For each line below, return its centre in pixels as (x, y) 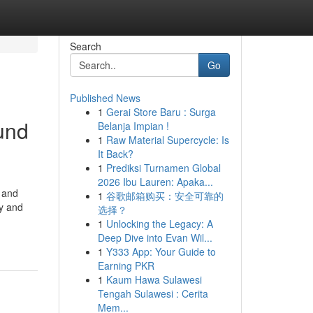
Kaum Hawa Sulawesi (154, 279)
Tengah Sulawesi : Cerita (153, 293)
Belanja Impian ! (133, 126)
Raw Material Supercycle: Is (167, 140)
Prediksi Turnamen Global (163, 168)
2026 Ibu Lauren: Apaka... (155, 182)
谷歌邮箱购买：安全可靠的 (165, 196)
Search (85, 46)
